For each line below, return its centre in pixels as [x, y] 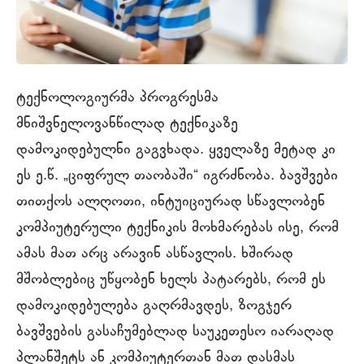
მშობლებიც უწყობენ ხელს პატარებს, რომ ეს [171, 280]
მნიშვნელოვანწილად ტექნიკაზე [127, 124]
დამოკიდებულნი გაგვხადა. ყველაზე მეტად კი [176, 150]
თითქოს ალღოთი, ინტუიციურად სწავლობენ [173, 202]
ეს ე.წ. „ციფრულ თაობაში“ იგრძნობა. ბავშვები [177, 176]
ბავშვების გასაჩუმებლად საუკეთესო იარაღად [175, 332]
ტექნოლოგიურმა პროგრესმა [117, 98]
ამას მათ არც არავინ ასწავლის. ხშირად [155, 254]
